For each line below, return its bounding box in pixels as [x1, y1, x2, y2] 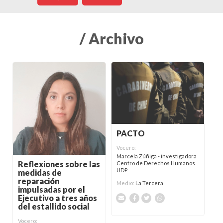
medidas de [18, 168, 62, 178]
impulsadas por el [18, 185, 85, 195]
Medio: [116, 180, 136, 187]
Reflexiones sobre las [18, 159, 100, 169]
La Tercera [135, 180, 164, 187]
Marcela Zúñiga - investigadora [116, 153, 197, 160]
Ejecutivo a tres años [18, 193, 97, 203]
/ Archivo [79, 29, 144, 47]
